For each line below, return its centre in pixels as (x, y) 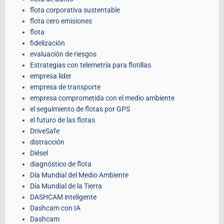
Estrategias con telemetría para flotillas (90, 65)
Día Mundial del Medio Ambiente (79, 175)
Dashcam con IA (55, 208)
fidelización (47, 43)
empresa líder (51, 76)
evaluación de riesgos (63, 54)
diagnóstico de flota (61, 164)
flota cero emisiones (61, 21)
